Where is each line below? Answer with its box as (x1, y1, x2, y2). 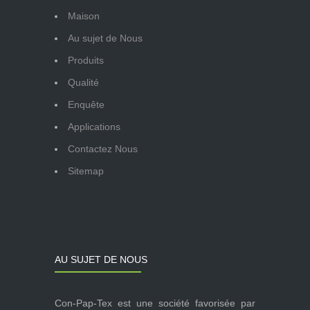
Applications (68, 120, 120, 132)
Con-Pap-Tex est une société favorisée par (55, 297, 255, 309)
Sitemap (68, 165, 104, 176)
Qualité (68, 76, 99, 88)
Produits (68, 54, 104, 66)
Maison (68, 10, 100, 21)
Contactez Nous (68, 143, 138, 154)
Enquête (68, 98, 104, 110)
